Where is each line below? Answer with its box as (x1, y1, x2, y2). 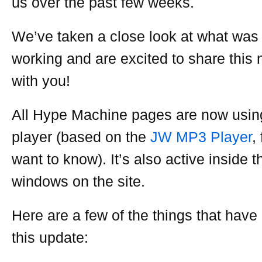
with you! (12, 73, 70, 89)
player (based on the (12, 129, 150, 145)
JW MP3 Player (150, 129, 252, 145)
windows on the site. (12, 173, 145, 189)
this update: (12, 229, 88, 246)
